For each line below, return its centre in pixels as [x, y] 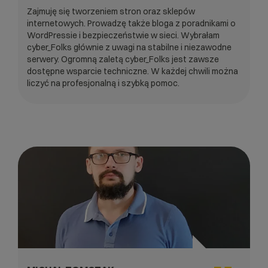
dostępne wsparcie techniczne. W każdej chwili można [133, 71]
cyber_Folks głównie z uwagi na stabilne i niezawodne [129, 47]
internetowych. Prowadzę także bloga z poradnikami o [131, 23]
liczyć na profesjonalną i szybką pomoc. [103, 83]
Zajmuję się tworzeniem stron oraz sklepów [111, 11]
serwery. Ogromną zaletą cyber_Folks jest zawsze [123, 59]
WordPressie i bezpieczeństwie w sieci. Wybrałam [123, 35]
